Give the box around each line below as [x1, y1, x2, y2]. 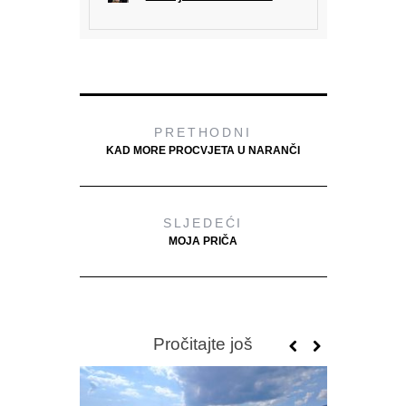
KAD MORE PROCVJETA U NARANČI [106, 143, 300, 157]
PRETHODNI [154, 124, 252, 140]
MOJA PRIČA [169, 234, 237, 247]
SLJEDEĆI [162, 215, 244, 230]
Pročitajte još [153, 333, 253, 353]
